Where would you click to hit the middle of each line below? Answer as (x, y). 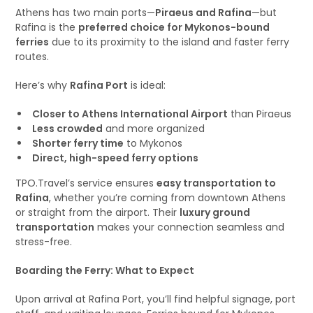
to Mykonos (153, 143)
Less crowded (68, 129)
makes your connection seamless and (190, 227)
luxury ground (215, 212)
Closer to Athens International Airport (130, 114)
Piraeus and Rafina (204, 13)
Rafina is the (47, 27)
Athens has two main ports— (86, 13)
